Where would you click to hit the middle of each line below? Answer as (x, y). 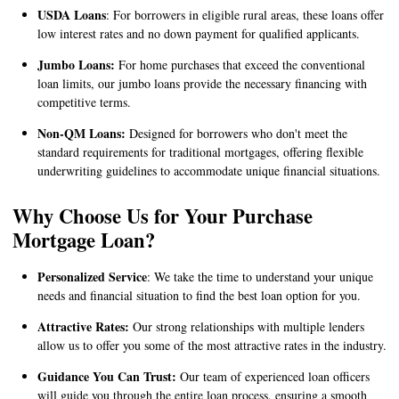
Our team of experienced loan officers (275, 376)
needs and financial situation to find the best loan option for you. (199, 295)
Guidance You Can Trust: (109, 376)
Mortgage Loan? (84, 240)
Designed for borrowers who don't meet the (236, 133)
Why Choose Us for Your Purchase (163, 216)
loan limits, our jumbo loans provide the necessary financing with (202, 83)
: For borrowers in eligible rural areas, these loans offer (245, 14)
